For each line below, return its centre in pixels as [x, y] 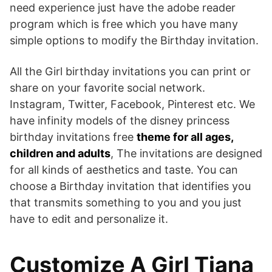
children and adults [60, 154]
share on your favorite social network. [107, 88]
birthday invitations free [73, 137]
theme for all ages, [185, 137]
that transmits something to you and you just [126, 203]
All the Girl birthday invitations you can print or [130, 72]
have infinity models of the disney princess [120, 121]
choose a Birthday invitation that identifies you [130, 186]
